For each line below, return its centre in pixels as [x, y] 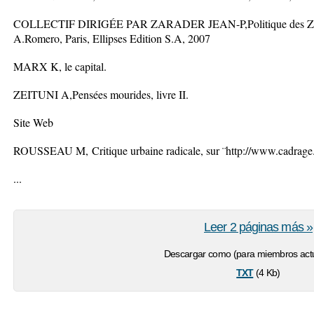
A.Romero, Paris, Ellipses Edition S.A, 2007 [112, 38]
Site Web [33, 122]
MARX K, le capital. [60, 66]
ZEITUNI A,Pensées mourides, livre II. [101, 94]
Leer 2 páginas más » [258, 227]
